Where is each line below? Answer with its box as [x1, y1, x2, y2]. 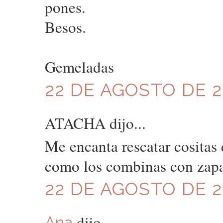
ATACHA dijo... [44, 112, 146, 133]
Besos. [44, 16, 86, 38]
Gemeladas [44, 56, 114, 78]
